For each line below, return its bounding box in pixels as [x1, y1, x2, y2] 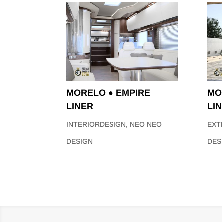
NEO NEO [130, 120, 162, 128]
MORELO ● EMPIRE [66, 87, 151, 98]
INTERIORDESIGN [66, 120, 126, 128]
